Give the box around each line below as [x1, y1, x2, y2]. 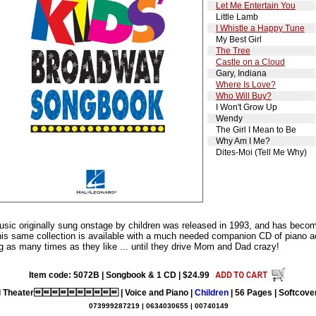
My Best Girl [215, 34, 262, 44]
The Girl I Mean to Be [215, 124, 296, 135]
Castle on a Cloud [215, 56, 285, 67]
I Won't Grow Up [215, 102, 277, 112]
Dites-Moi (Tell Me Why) [215, 147, 307, 157]
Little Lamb [215, 11, 258, 22]
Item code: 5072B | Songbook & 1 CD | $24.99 [28, 269, 209, 280]
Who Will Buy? [215, 90, 272, 101]
